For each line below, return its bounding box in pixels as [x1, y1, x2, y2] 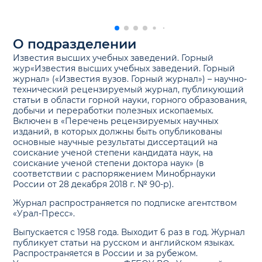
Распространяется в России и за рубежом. [13, 247, 198, 258]
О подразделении [13, 35, 137, 52]
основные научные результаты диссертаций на [13, 136, 218, 147]
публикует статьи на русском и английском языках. [13, 237, 235, 248]
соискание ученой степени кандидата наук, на [13, 147, 213, 158]
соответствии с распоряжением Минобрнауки [13, 168, 216, 179]
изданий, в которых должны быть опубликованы [13, 126, 223, 137]
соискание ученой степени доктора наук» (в [13, 157, 205, 168]
